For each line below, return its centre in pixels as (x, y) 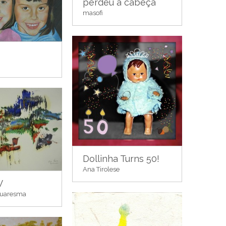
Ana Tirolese (101, 169)
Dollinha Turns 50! (121, 159)
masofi (93, 13)
